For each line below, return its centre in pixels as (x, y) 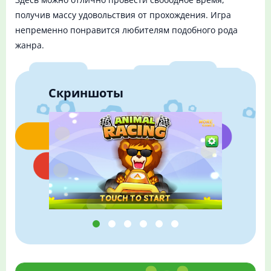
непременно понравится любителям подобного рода (126, 30)
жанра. (30, 45)
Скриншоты (86, 93)
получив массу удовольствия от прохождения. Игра (123, 15)
